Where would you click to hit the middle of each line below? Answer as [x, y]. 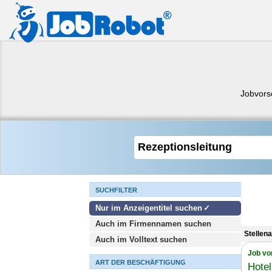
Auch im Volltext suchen [141, 240]
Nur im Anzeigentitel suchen [149, 208]
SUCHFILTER [116, 190]
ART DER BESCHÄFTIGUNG [141, 262]
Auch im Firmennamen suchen [153, 224]
